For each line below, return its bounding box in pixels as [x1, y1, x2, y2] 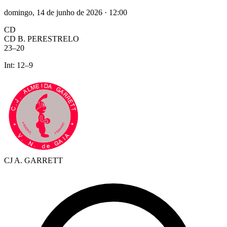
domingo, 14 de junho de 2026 [4, 8, 102, 17]
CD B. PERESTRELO [4, 34, 79, 43]
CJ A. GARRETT [4, 156, 63, 165]
